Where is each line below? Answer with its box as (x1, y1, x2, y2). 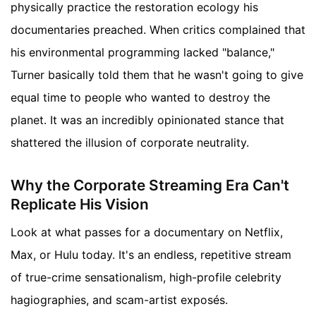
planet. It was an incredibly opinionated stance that (11, 112, 284, 127)
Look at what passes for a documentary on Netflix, (11, 225, 283, 240)
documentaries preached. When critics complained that (11, 22, 305, 37)
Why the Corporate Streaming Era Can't (11, 176, 289, 194)
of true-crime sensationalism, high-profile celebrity (11, 270, 281, 285)
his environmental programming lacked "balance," (11, 44, 274, 59)
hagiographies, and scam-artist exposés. (11, 293, 228, 308)
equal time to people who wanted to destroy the (11, 90, 270, 104)
